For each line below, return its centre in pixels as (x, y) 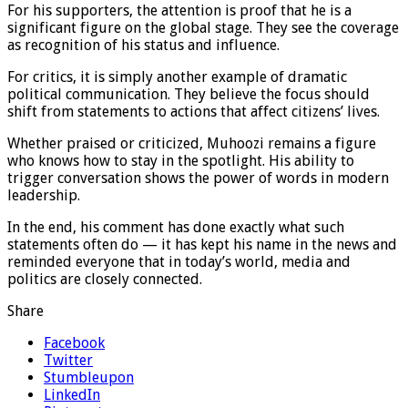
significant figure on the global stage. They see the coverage (203, 28)
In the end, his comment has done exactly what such (176, 228)
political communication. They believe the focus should (189, 95)
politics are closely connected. (105, 280)
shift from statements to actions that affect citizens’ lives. (194, 112)
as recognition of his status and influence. (143, 46)
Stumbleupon (89, 378)
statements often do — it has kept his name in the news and (202, 245)
